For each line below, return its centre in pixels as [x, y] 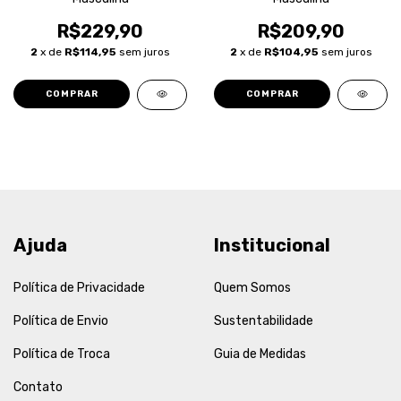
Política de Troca [62, 354]
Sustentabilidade [264, 320]
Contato [38, 387]
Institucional [272, 245]
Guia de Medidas [260, 354]
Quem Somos [252, 287]
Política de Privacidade [79, 287]
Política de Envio [61, 320]
